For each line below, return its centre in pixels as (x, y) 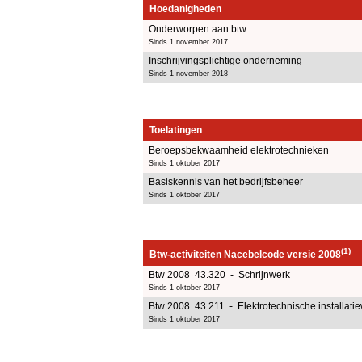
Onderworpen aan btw (198, 29)
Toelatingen (176, 130)
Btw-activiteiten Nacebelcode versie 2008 (245, 254)
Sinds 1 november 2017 (188, 42)
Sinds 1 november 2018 (188, 73)
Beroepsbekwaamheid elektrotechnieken (239, 150)
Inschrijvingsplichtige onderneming (225, 60)
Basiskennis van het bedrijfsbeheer (226, 181)
